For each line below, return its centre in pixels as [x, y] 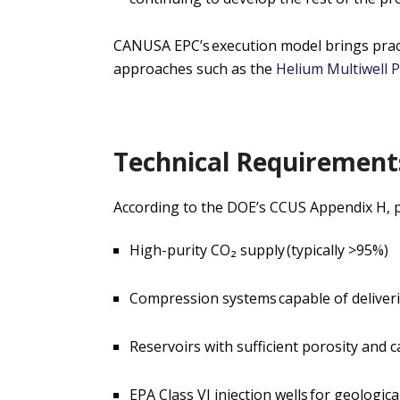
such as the [234, 69]
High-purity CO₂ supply [207, 250]
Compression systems [203, 298]
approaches [153, 69]
